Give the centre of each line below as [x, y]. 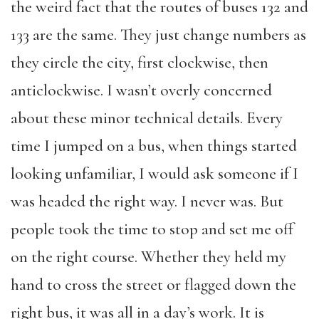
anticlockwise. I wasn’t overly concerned [141, 90]
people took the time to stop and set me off [152, 229]
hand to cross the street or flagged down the [153, 285]
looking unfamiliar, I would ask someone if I [155, 174]
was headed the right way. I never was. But [147, 202]
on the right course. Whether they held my [148, 257]
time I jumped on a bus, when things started [154, 146]
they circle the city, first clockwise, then [140, 63]
